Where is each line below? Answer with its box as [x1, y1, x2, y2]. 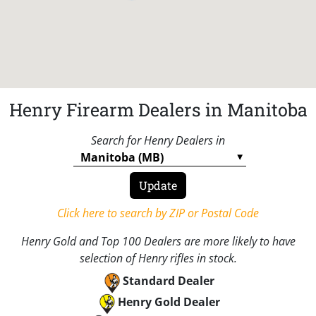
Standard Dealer [123, 272, 214, 288]
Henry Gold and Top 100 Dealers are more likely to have [20, 233, 296, 249]
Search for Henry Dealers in [91, 132, 225, 148]
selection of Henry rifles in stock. [79, 250, 237, 266]
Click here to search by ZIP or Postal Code [57, 205, 259, 221]
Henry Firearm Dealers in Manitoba [8, 97, 308, 121]
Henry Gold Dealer [117, 293, 220, 310]
